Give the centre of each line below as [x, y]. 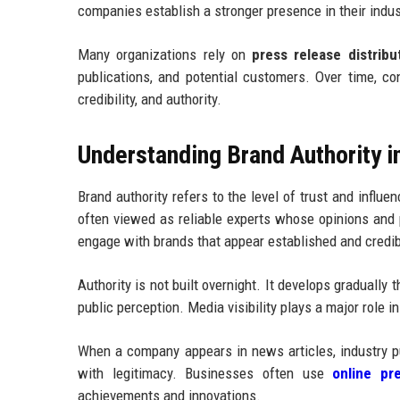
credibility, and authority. [150, 99]
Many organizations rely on [165, 54]
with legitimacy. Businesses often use [205, 373]
